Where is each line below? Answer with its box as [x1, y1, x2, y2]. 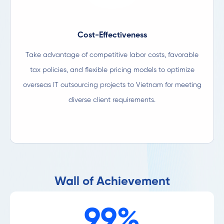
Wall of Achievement [54, 175, 170, 188]
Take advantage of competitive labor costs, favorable [25, 51, 198, 59]
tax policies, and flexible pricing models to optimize [29, 66, 194, 74]
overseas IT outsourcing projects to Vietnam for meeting [22, 81, 201, 89]
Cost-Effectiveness [77, 30, 147, 39]
